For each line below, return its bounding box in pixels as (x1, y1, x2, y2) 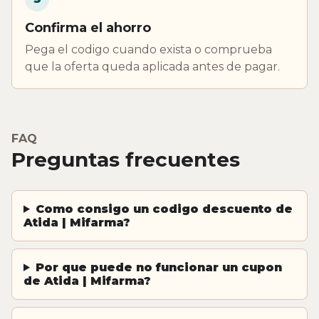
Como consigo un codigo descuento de (35, 202, 293, 216)
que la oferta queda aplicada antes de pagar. (25, 59, 280, 73)
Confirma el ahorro (25, 19, 151, 36)
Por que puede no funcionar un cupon (35, 260, 282, 274)
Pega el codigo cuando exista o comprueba (25, 42, 272, 56)
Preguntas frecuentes (11, 147, 240, 172)
